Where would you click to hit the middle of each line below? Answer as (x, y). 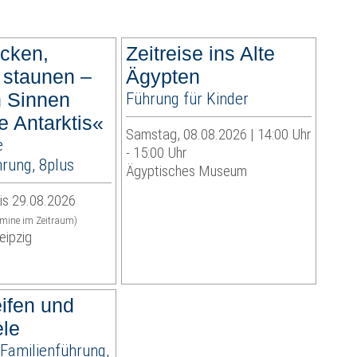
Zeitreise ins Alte (200, 54)
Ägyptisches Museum (186, 171)
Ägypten (163, 77)
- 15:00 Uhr (156, 153)
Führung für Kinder (187, 99)
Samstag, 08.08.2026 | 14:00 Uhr (218, 135)
